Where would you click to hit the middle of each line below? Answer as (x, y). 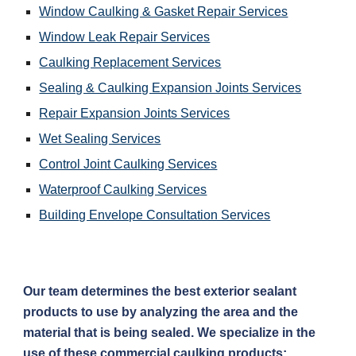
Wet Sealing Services (100, 138)
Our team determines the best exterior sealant (160, 291)
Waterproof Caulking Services (123, 189)
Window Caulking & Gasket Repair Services (164, 11)
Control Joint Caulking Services (128, 164)
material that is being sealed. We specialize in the (170, 333)
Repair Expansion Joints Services (135, 113)
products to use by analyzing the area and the (161, 312)
